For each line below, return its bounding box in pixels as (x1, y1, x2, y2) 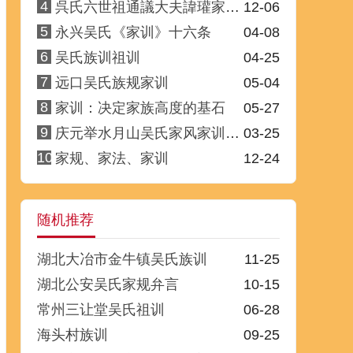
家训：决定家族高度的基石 (55, 100, 225, 116)
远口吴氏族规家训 (55, 75, 169, 91)
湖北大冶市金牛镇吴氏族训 (37, 251, 207, 267)
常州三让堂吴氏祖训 (37, 302, 165, 318)
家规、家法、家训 (55, 150, 169, 166)
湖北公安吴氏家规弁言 (37, 277, 179, 292)
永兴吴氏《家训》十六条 (55, 24, 211, 40)
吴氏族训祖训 (55, 50, 140, 65)
